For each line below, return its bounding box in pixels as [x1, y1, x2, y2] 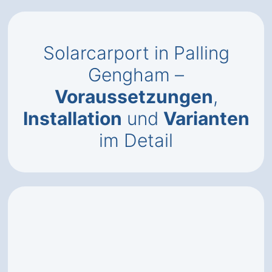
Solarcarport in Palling [42, 42, 229, 64]
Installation [22, 107, 122, 129]
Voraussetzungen [54, 86, 213, 107]
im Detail [99, 129, 173, 151]
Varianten [163, 107, 250, 129]
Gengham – [88, 64, 184, 86]
